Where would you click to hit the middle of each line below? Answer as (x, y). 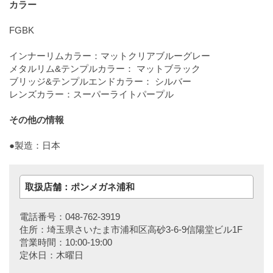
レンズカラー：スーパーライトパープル (91, 94)
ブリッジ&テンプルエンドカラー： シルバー (100, 82)
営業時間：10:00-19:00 (66, 242)
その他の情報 (37, 120)
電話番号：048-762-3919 (69, 216)
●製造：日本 (35, 146)
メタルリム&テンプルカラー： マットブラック (105, 69)
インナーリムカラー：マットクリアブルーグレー (110, 56)
